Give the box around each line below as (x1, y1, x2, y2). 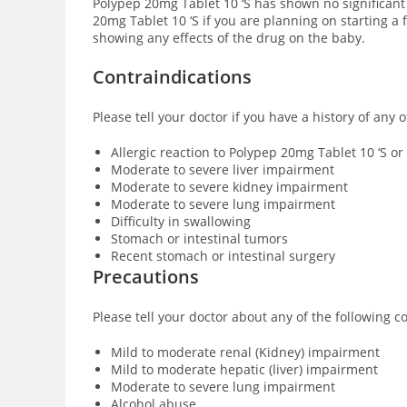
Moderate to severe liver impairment (111, 161, 338, 178)
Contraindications (93, 65, 252, 89)
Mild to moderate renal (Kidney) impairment (111, 343, 380, 361)
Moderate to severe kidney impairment (111, 178, 352, 195)
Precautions (93, 264, 199, 289)
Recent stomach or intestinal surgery (111, 247, 339, 264)
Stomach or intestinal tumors (111, 230, 292, 247)
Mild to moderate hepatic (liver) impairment (111, 361, 378, 378)
